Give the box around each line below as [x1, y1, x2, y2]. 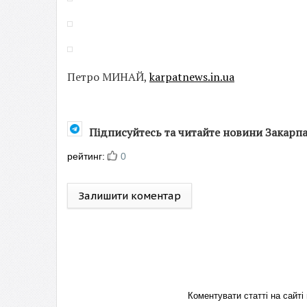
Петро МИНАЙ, [67, 69, 149, 84]
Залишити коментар [78, 189, 181, 202]
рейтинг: [67, 151, 108, 162]
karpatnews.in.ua [149, 69, 234, 84]
